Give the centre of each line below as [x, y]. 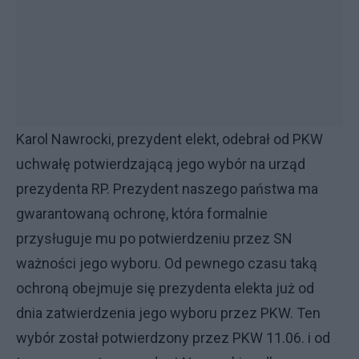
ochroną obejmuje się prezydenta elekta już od [165, 288]
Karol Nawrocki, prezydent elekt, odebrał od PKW [169, 139]
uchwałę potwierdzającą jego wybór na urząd [161, 164]
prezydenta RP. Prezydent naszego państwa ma [167, 189]
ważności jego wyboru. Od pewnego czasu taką [167, 263]
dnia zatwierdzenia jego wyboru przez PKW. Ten [168, 313]
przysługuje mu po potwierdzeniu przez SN [154, 238]
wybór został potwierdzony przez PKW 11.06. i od [173, 338]
